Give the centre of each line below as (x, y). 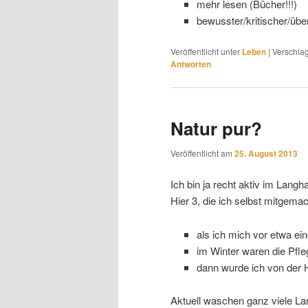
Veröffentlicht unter (205, 52)
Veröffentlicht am (202, 153)
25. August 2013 (266, 153)
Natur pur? (216, 129)
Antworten (191, 64)
